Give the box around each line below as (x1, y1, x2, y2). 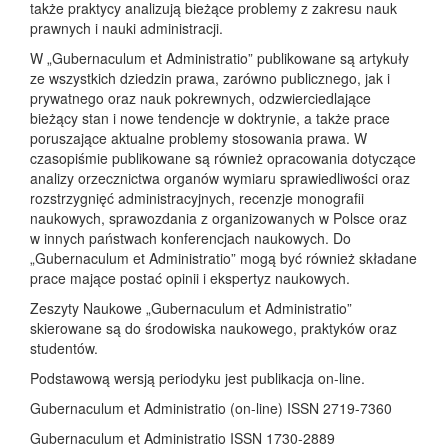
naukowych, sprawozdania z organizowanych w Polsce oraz (30, 207, 407, 228)
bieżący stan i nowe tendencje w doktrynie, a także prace (30, 107, 390, 128)
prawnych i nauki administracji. (30, 17, 223, 38)
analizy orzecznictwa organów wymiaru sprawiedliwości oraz (30, 167, 410, 188)
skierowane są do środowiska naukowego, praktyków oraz (30, 317, 397, 338)
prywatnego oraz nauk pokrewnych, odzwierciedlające (30, 87, 371, 108)
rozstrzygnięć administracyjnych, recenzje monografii (30, 187, 364, 208)
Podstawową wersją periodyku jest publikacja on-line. (30, 367, 365, 388)
